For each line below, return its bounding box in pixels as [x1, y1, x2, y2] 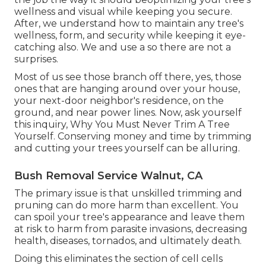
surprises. [14, 53, 58, 65]
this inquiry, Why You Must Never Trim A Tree [14, 119, 230, 131]
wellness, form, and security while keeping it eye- [14, 30, 246, 42]
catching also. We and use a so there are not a [14, 42, 231, 53]
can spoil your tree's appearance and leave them [14, 211, 245, 223]
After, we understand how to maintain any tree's [14, 18, 243, 30]
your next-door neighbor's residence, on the [14, 95, 224, 107]
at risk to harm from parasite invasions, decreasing [14, 223, 248, 235]
